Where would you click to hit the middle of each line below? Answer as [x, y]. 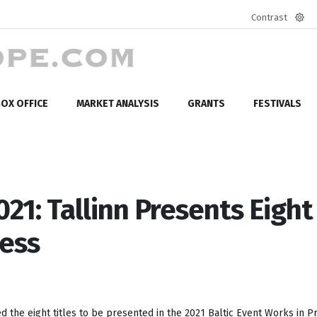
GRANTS [206, 103]
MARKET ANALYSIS [118, 103]
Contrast [269, 17]
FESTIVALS [277, 103]
